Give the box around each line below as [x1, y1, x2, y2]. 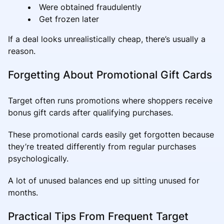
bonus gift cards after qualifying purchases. [8, 107, 173, 117]
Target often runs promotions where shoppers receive [8, 95, 212, 105]
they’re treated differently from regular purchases [8, 141, 196, 151]
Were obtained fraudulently [39, 1, 141, 12]
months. [8, 187, 38, 197]
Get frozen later [39, 13, 99, 24]
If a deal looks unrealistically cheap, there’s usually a [8, 33, 205, 44]
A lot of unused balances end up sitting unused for [8, 175, 199, 185]
